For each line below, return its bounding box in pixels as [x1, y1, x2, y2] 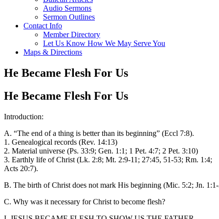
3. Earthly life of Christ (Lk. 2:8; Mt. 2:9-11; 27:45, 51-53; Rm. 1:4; [4, 155, 212, 164]
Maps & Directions [23, 48, 82, 56]
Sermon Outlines [43, 13, 95, 21]
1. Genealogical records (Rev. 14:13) [4, 137, 117, 146]
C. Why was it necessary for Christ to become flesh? [4, 197, 165, 206]
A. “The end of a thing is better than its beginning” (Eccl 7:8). [4, 129, 194, 137]
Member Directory [43, 30, 100, 39]
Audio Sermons [43, 4, 91, 12]
